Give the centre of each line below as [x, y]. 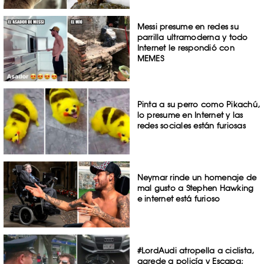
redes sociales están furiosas [191, 126]
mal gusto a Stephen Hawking [195, 188]
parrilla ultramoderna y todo [192, 37]
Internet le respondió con [186, 47]
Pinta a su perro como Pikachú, [199, 105]
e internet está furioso [179, 199]
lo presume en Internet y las [190, 115]
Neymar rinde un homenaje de [197, 178]
